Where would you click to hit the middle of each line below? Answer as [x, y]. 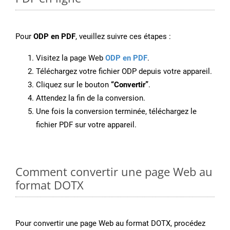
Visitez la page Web [71, 58]
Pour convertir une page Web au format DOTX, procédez [110, 224]
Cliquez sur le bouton [73, 85]
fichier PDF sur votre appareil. [86, 125]
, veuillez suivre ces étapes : [123, 37]
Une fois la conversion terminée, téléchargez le [116, 112]
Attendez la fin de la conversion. [91, 98]
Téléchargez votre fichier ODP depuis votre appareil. [124, 72]
